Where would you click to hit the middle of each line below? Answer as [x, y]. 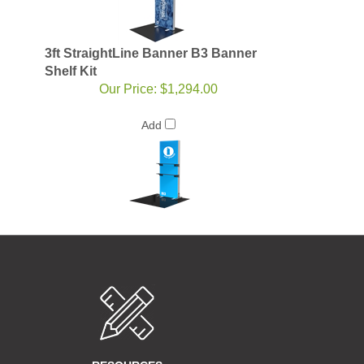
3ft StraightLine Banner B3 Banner [151, 54]
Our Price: [128, 89]
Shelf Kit [71, 71]
